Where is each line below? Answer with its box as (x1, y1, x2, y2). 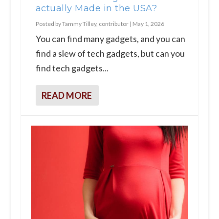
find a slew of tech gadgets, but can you (35, 47, 185, 59)
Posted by (35, 20, 62, 27)
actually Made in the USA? (35, 2, 157, 14)
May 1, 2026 (132, 20, 164, 27)
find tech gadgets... (35, 62, 109, 73)
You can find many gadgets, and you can (35, 33, 185, 44)
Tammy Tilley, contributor (62, 20, 129, 27)
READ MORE (41, 89, 92, 101)
